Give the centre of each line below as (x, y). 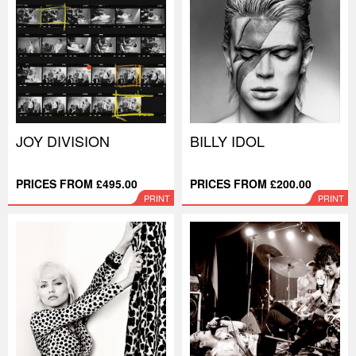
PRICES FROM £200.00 (251, 184)
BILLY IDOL (227, 141)
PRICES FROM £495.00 (77, 184)
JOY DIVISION (63, 141)
